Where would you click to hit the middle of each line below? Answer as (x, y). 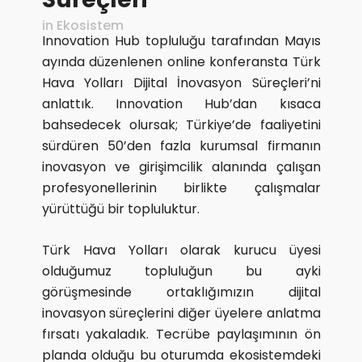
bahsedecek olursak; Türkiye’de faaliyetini (181, 125)
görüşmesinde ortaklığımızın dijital (181, 292)
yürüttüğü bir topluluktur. (120, 209)
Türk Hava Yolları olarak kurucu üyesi (181, 250)
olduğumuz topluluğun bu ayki (181, 271)
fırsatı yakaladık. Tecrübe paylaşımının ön (181, 334)
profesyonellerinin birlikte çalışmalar (181, 188)
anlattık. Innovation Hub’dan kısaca (181, 104)
